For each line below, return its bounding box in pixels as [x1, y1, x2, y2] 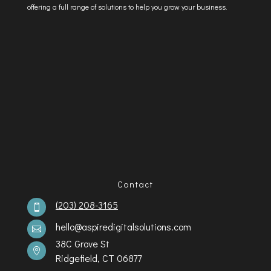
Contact [117, 178, 154, 190]
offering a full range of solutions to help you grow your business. [27, 1, 227, 11]
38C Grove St [55, 237, 109, 250]
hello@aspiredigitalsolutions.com [55, 220, 191, 233]
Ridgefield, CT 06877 [55, 251, 142, 264]
